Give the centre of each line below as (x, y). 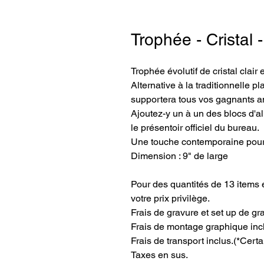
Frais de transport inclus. (182, 241)
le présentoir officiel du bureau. (196, 128)
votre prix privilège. (170, 198)
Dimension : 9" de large (179, 156)
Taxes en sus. (159, 255)
